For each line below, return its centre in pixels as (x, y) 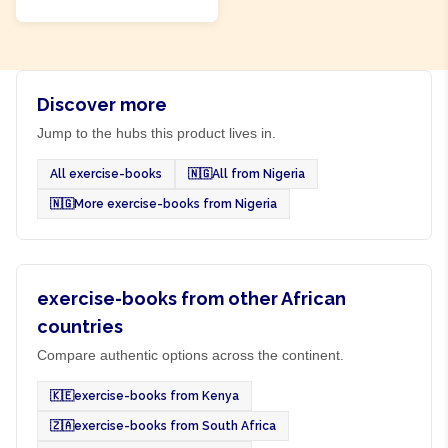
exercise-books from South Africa (175, 426)
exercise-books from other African (191, 298)
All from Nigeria (258, 174)
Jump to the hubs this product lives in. (156, 133)
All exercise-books (106, 174)
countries (80, 326)
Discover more (102, 104)
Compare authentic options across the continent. (190, 355)
